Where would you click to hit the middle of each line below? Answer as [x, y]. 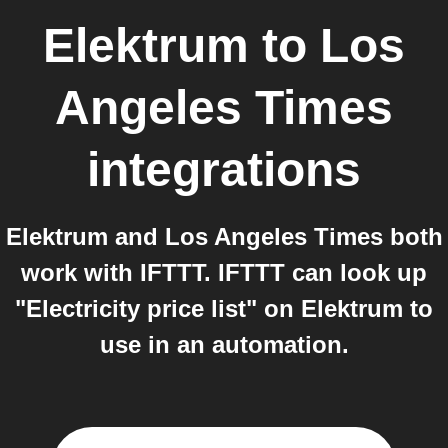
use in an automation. [224, 344]
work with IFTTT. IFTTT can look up [224, 272]
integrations [224, 169]
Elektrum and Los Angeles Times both [224, 236]
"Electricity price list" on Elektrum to [224, 308]
